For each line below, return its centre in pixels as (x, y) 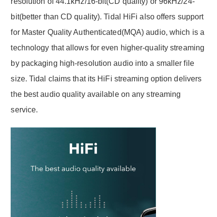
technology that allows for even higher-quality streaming (108, 48)
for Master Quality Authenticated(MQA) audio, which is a (108, 32)
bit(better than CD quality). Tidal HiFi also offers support (107, 17)
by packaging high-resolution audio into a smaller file (102, 63)
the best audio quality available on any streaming (96, 94)
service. (24, 110)
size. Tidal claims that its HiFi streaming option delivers (106, 79)
